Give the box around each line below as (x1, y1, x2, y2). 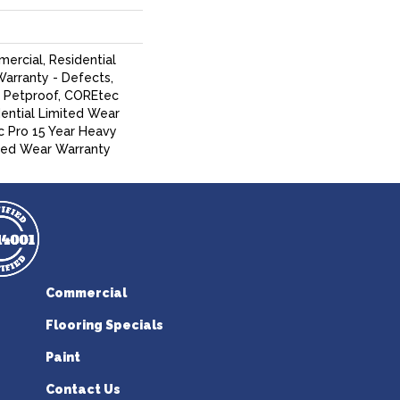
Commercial (46, 286, 127, 300)
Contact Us (46, 382, 121, 396)
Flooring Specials (46, 318, 163, 332)
